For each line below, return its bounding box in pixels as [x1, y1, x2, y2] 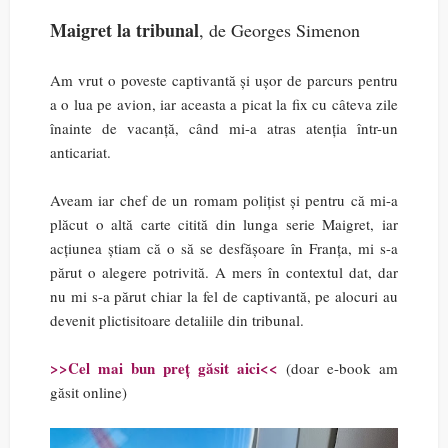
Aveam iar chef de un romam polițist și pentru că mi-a [50, 190, 398, 210]
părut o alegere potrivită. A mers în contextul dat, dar [50, 262, 398, 282]
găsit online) [50, 382, 127, 402]
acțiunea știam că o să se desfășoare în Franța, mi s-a [50, 238, 398, 258]
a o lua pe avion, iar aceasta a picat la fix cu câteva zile [50, 94, 398, 114]
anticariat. [50, 142, 111, 162]
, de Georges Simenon [199, 18, 360, 42]
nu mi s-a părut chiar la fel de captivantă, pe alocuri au [50, 286, 398, 306]
